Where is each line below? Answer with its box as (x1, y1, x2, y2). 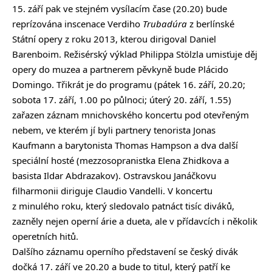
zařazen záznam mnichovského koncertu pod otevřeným (12, 109, 249, 121)
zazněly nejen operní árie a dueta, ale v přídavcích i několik (12, 215, 257, 228)
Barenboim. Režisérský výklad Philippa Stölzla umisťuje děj (12, 48, 257, 61)
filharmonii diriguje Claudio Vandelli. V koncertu (12, 185, 212, 197)
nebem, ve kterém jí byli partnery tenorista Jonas (12, 124, 216, 137)
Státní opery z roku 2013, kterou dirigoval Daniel (12, 33, 216, 46)
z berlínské (187, 18, 234, 30)
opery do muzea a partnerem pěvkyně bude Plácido (12, 63, 228, 76)
